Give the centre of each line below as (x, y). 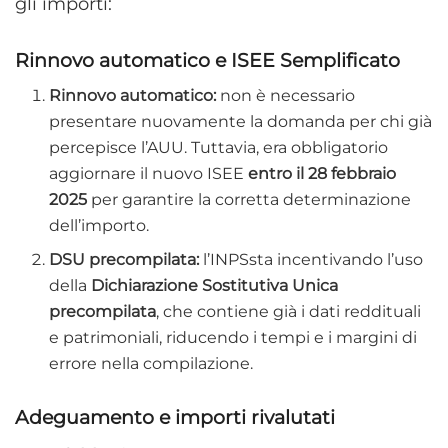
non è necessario (286, 96)
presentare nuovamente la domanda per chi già (241, 122)
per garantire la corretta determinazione (249, 200)
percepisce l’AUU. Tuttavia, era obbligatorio (219, 148)
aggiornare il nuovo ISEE (149, 174)
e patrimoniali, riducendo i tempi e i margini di (233, 338)
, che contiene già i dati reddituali (289, 312)
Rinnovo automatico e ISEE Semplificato (207, 59)
